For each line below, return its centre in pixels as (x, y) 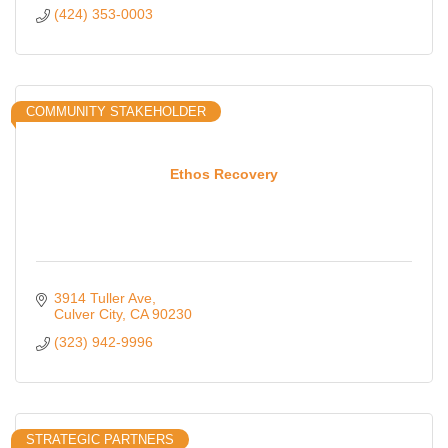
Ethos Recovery (224, 173)
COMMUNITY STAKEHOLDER (116, 112)
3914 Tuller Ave (102, 298)
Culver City (87, 314)
